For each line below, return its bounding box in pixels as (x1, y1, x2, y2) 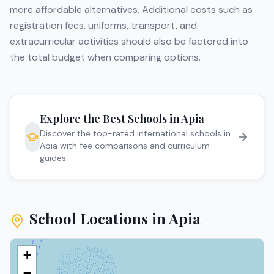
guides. (40, 152, 68, 163)
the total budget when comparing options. (10, 51, 201, 64)
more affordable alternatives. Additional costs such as (10, 3, 253, 16)
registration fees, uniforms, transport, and (10, 19, 197, 32)
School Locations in (29, 209, 169, 228)
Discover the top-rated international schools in (40, 128, 231, 139)
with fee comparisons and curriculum (57, 140, 210, 151)
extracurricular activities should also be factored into (10, 35, 248, 48)
